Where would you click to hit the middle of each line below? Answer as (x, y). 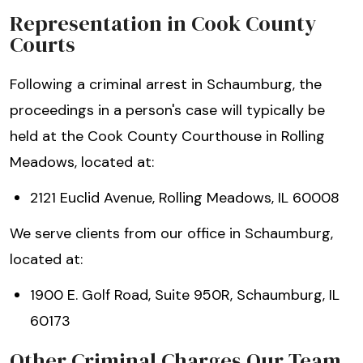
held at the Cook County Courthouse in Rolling (167, 137)
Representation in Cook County (163, 24)
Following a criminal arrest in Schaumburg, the (166, 85)
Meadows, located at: (82, 162)
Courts (43, 45)
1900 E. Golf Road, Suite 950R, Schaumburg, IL (185, 295)
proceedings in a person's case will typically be (167, 111)
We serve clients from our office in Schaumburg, (171, 234)
